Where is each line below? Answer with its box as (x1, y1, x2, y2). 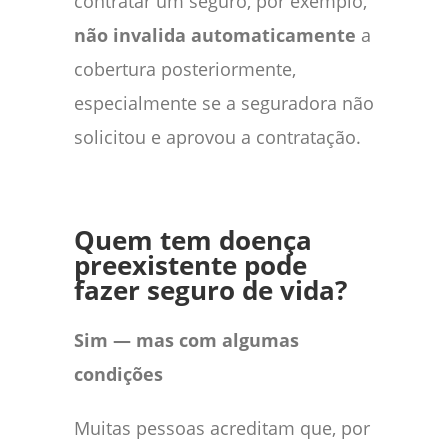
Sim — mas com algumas (74, 327, 299, 352)
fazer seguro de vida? (74, 272, 347, 308)
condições (74, 361, 163, 386)
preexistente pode (74, 247, 307, 283)
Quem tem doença (74, 222, 312, 258)
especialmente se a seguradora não (74, 90, 374, 115)
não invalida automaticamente (74, 22, 356, 47)
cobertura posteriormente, (74, 56, 296, 81)
